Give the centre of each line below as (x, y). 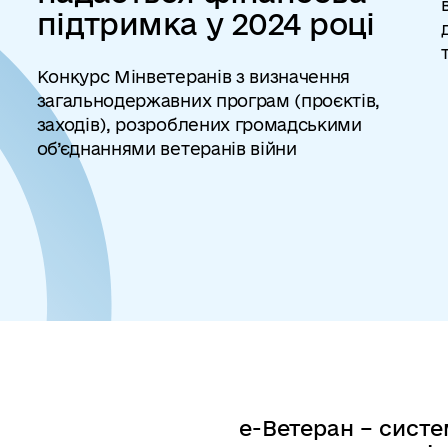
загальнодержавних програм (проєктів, (208, 100)
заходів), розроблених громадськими (199, 124)
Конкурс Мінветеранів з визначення (193, 76)
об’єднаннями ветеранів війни (166, 148)
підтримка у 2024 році (205, 23)
